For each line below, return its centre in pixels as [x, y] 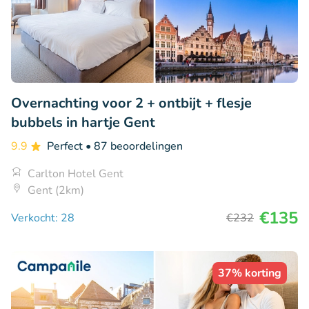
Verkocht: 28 [43, 218]
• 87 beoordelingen [134, 147]
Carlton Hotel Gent [76, 174]
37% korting [250, 273]
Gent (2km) [56, 191]
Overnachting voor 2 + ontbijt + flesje [131, 103]
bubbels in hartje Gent [83, 123]
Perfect [66, 147]
